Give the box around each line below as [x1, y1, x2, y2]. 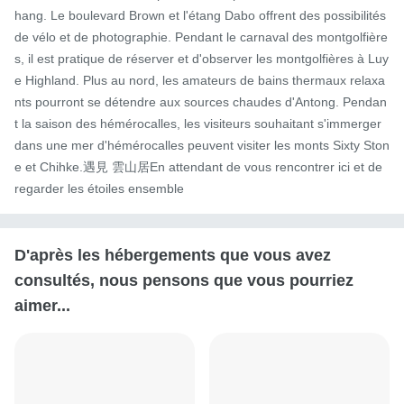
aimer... [14, 297, 70, 316]
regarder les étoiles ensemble [14, 181, 184, 197]
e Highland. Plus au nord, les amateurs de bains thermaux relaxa [14, 73, 385, 88]
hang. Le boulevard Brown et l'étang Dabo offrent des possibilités [14, 8, 386, 23]
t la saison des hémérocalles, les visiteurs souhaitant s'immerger [14, 116, 381, 132]
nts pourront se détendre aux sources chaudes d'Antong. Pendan [14, 95, 387, 110]
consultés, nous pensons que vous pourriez [14, 271, 353, 290]
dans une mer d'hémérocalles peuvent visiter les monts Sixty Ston [14, 138, 390, 153]
